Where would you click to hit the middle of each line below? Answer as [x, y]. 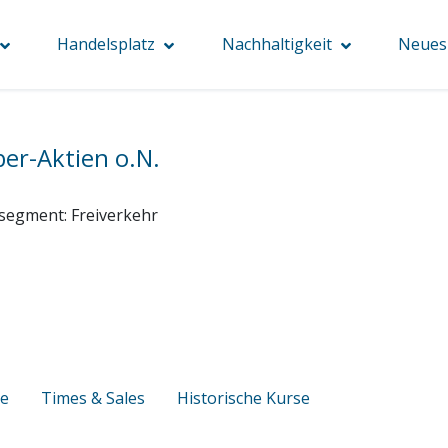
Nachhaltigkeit [276, 44]
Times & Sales [93, 397]
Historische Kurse [243, 397]
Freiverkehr [114, 214]
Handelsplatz [106, 44]
